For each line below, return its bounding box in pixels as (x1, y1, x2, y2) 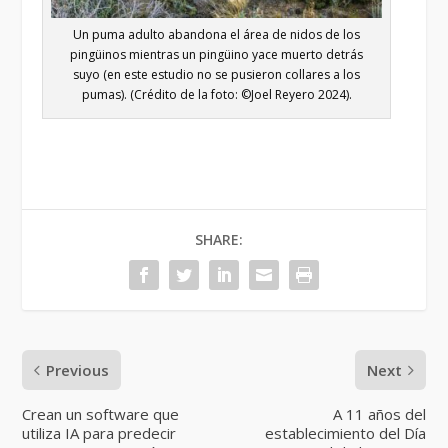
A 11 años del (332, 403, 426, 424)
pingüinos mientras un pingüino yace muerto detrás (70, 45, 364, 63)
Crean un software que (22, 403, 180, 424)
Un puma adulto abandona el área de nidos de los (73, 25, 361, 43)
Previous (46, 359, 110, 380)
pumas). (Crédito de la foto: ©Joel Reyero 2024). (81, 85, 352, 103)
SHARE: (195, 229, 243, 249)
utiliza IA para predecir (22, 422, 177, 443)
